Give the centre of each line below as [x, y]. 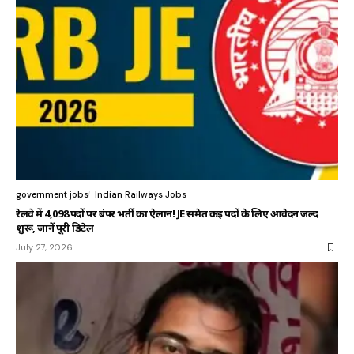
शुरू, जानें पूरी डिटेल [55, 228]
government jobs [52, 195]
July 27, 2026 [44, 248]
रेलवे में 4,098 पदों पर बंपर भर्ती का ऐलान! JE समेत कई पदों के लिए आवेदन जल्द [167, 214]
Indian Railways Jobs [141, 195]
